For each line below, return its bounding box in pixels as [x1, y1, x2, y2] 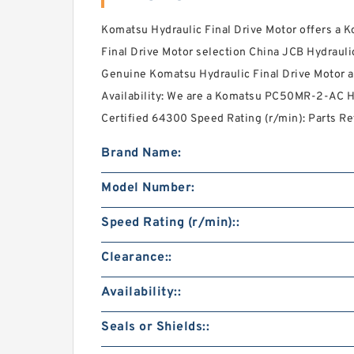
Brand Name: [101, 145, 182, 161]
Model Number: [101, 180, 195, 196]
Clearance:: [101, 250, 172, 265]
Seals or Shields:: [101, 319, 209, 335]
